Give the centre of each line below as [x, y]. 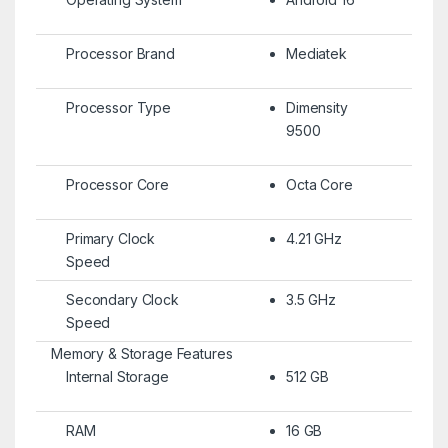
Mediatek [316, 53]
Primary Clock [110, 238]
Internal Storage [117, 376]
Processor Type [118, 107]
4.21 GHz [313, 238]
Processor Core [117, 184]
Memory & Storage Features [141, 353]
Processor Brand [120, 53]
